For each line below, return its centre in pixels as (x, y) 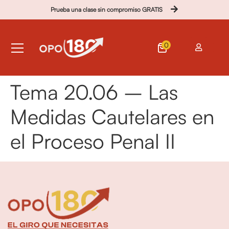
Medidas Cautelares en (112, 116)
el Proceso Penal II (93, 141)
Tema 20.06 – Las (94, 92)
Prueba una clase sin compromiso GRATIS (107, 9)
